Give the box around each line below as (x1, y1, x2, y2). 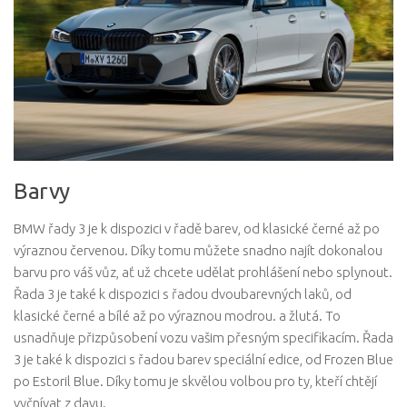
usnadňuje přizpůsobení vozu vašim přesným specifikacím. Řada (14, 330, 393, 346)
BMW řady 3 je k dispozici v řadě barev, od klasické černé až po (14, 221, 380, 237)
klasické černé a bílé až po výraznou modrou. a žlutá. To (14, 308, 341, 324)
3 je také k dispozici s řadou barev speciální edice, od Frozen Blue (14, 352, 393, 368)
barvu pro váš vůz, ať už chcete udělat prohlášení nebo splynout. (14, 264, 392, 281)
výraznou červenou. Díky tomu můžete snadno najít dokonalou (14, 243, 382, 259)
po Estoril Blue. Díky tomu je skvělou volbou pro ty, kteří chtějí (14, 373, 377, 390)
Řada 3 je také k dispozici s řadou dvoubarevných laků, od (14, 286, 352, 303)
